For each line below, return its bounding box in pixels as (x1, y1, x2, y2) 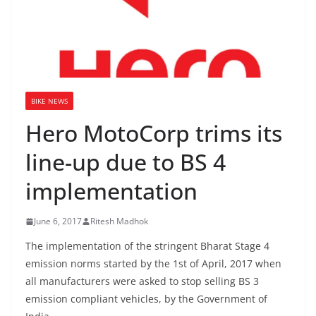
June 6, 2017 (34, 215, 82, 228)
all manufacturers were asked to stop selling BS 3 (25, 274, 259, 288)
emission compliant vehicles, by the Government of (25, 292, 267, 306)
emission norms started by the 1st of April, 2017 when (25, 257, 281, 271)
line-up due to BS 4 (25, 147, 226, 178)
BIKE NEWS (31, 96, 68, 107)
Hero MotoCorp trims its (25, 118, 282, 149)
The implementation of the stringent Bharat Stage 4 (25, 239, 269, 253)
